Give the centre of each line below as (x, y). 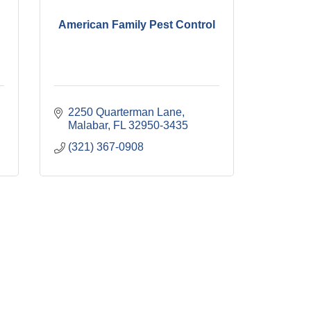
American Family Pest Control (137, 24)
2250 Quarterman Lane (125, 112)
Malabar (88, 125)
